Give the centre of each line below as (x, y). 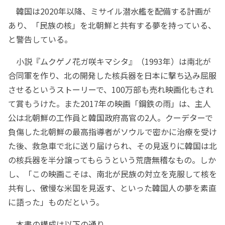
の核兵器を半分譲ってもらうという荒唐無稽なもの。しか (112, 159)
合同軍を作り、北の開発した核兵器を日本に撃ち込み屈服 (112, 75)
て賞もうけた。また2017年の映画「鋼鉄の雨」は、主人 (109, 103)
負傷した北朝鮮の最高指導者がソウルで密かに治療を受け (113, 131)
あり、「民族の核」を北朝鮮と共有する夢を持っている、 (112, 25)
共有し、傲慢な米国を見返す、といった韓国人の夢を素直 (112, 188)
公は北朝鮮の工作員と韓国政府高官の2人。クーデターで (110, 117)
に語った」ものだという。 (56, 202)
